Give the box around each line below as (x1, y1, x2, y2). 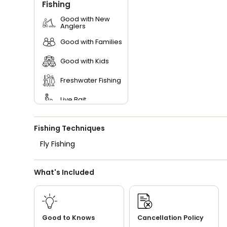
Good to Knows (42, 213, 95, 222)
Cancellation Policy (137, 213, 204, 222)
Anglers (60, 21, 86, 31)
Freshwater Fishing (60, 75, 122, 85)
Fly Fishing (40, 138, 75, 149)
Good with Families (60, 36, 123, 47)
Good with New (60, 14, 110, 24)
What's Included (34, 167, 95, 177)
